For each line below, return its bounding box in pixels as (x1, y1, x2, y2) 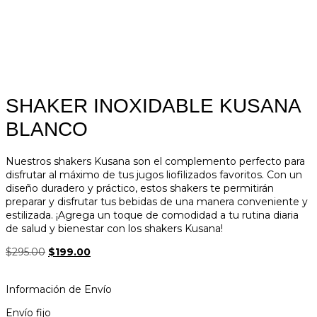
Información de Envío (6, 283, 112, 296)
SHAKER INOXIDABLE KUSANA (6, 95, 300, 117)
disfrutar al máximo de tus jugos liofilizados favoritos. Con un (6, 168, 302, 181)
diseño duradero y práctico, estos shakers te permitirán (6, 182, 274, 195)
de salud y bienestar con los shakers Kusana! (6, 222, 223, 235)
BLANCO (6, 118, 88, 140)
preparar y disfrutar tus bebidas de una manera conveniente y (6, 195, 308, 208)
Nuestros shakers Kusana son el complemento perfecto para (6, 155, 305, 168)
